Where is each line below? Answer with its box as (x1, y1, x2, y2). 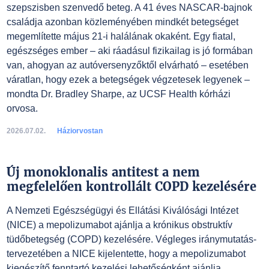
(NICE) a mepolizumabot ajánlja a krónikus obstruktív (6, 220, 232, 230)
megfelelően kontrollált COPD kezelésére (6, 179, 256, 194)
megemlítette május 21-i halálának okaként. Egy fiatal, (6, 31, 235, 41)
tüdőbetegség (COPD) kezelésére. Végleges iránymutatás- (6, 234, 256, 244)
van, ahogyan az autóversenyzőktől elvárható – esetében (6, 60, 249, 70)
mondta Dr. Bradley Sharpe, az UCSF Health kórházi (6, 89, 231, 99)
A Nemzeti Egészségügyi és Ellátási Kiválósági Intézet (6, 205, 238, 216)
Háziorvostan (56, 127, 103, 135)
